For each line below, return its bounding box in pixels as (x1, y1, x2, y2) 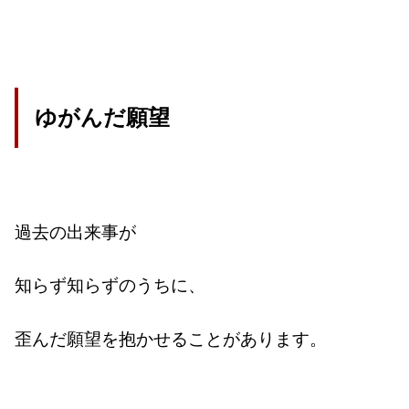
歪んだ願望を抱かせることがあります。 (15, 326, 328, 350)
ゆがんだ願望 (34, 105, 170, 131)
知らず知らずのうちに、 (15, 273, 206, 297)
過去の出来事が (15, 219, 137, 243)
